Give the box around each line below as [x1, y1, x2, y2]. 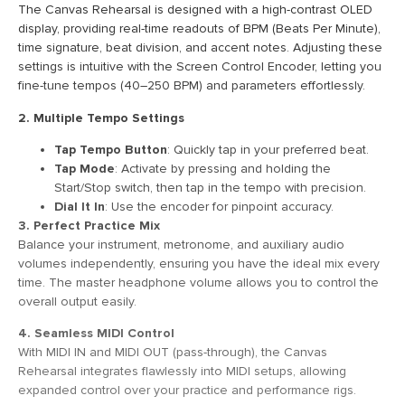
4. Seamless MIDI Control [18, 325, 174, 342]
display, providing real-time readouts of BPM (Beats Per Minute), [18, 21, 381, 37]
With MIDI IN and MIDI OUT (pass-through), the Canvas [18, 344, 327, 361]
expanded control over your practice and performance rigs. [18, 382, 356, 399]
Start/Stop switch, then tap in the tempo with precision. [54, 179, 366, 195]
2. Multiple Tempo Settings [18, 109, 184, 126]
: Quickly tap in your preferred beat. [167, 141, 369, 157]
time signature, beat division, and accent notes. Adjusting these [18, 40, 382, 56]
